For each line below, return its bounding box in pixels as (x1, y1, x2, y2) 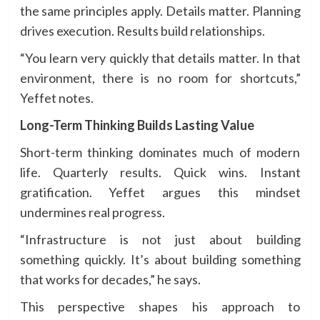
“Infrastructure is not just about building (19, 231, 301, 247)
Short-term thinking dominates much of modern (19, 144, 301, 160)
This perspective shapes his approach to (19, 298, 301, 314)
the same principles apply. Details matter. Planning (19, 2, 301, 19)
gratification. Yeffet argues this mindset (19, 184, 301, 200)
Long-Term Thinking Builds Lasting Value (19, 116, 254, 133)
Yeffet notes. (19, 89, 94, 106)
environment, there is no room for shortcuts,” (19, 69, 301, 86)
